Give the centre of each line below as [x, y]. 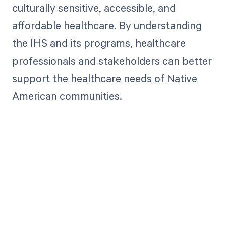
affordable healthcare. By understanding [107, 25]
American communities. [67, 96]
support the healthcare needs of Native [104, 78]
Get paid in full [113, 213]
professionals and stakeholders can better [112, 61]
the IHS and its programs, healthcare [99, 43]
